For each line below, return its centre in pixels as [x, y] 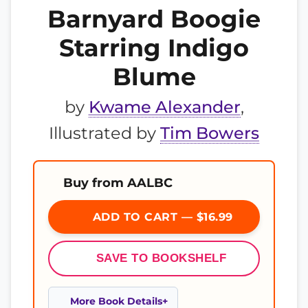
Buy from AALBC [118, 183]
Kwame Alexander [164, 107]
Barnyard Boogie [154, 19]
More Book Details [116, 301]
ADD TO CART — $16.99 [161, 217]
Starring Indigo [154, 48]
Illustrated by [104, 133]
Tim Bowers [210, 133]
